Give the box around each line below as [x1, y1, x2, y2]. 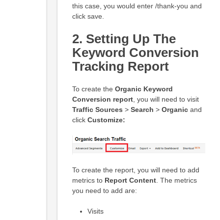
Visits [87, 207, 104, 216]
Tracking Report [72, 59, 169, 73]
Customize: [87, 115, 125, 124]
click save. [72, 12, 104, 20]
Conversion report [72, 95, 133, 103]
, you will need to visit [133, 95, 199, 103]
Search [130, 105, 154, 113]
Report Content [104, 176, 156, 185]
